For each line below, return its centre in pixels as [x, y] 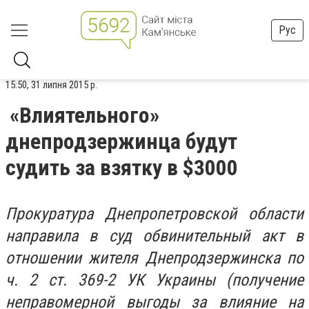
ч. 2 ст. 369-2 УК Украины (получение [154, 280]
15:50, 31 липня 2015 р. [51, 85]
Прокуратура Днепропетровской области [154, 214]
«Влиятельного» [84, 115]
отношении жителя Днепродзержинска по [154, 258]
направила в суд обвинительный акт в [154, 236]
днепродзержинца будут [121, 141]
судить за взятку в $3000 [122, 168]
